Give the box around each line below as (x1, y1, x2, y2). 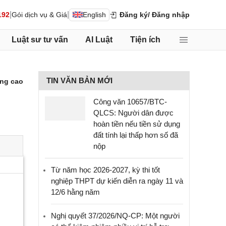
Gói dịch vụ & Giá (12, 10, 67, 19)
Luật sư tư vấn (11, 35, 68, 44)
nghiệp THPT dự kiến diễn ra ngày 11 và (51, 177, 183, 185)
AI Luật (85, 35, 112, 44)
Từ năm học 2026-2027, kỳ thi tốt (51, 165, 160, 174)
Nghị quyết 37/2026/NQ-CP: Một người (51, 211, 180, 220)
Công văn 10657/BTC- (93, 97, 167, 106)
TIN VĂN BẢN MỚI (46, 76, 112, 85)
